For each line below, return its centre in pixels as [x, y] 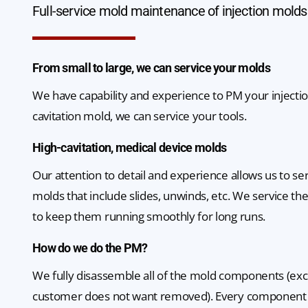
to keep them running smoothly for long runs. [149, 216]
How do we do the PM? [90, 248]
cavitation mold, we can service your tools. [140, 116]
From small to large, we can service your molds [151, 68]
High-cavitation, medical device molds [130, 147]
